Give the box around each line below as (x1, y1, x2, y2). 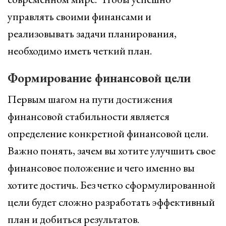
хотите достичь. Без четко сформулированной (8, 178, 215, 192)
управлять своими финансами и (8, 9, 151, 24)
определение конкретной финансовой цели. (8, 126, 208, 141)
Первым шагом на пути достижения (8, 92, 173, 106)
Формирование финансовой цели (8, 70, 191, 86)
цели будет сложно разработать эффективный (8, 195, 215, 209)
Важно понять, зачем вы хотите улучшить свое (8, 143, 215, 158)
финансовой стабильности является (8, 109, 169, 124)
